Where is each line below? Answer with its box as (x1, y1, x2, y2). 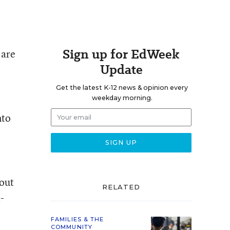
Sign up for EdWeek (63, 45, 180, 63)
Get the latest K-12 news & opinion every (56, 84, 188, 91)
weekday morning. (91, 94, 152, 102)
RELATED (102, 183, 141, 191)
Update (100, 61, 143, 79)
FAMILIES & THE (51, 216, 104, 223)
